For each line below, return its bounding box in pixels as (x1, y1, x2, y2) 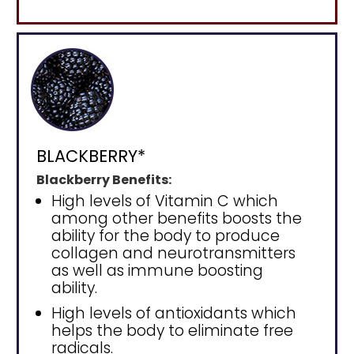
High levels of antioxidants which (51, 302, 296, 324)
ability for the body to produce (51, 224, 280, 247)
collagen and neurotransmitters (51, 242, 296, 264)
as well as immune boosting (51, 259, 263, 281)
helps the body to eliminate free (51, 319, 293, 341)
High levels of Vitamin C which (51, 190, 278, 212)
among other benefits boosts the (51, 207, 302, 229)
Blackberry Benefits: (36, 170, 172, 189)
